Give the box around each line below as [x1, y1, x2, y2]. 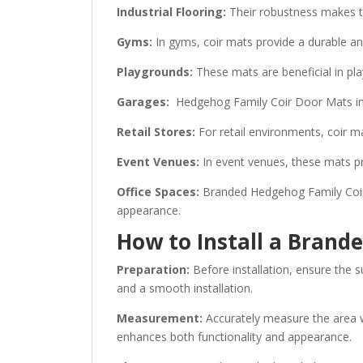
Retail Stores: [117, 123, 196, 139]
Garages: [117, 93, 170, 109]
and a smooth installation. [117, 280, 254, 296]
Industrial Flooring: [117, 3, 227, 19]
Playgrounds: [117, 63, 194, 79]
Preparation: [117, 261, 190, 277]
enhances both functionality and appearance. [117, 328, 352, 344]
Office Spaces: [117, 183, 200, 199]
